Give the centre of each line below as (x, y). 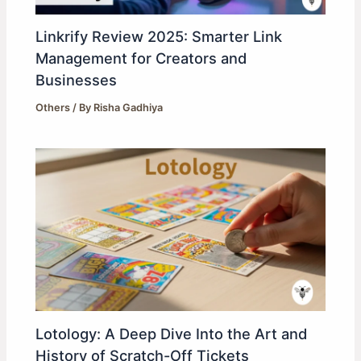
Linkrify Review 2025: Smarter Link (159, 37)
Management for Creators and (141, 58)
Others (53, 108)
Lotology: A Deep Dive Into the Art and (172, 333)
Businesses (77, 80)
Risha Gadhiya (129, 108)
